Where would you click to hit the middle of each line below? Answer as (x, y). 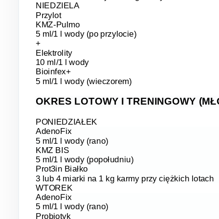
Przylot (48, 15)
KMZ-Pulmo (58, 25)
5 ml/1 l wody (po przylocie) (86, 34)
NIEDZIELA (57, 6)
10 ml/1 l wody (62, 62)
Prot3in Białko (62, 169)
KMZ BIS (52, 150)
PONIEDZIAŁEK (66, 121)
